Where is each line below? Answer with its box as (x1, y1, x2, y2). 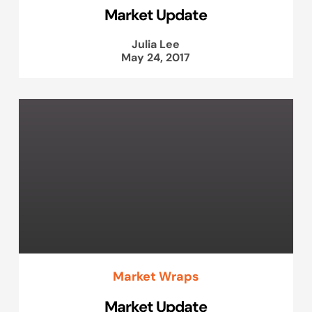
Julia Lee (132, 37, 180, 52)
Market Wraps (112, 268, 199, 285)
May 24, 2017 (121, 50, 191, 65)
